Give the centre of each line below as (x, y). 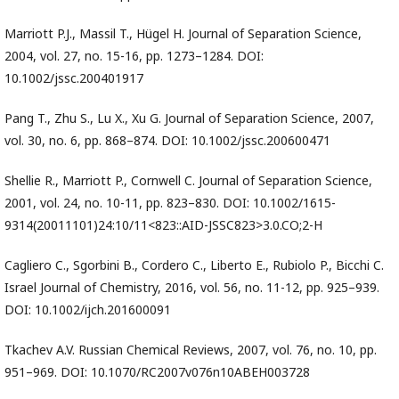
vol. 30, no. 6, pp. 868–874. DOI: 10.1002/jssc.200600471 (167, 141)
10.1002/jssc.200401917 (74, 78)
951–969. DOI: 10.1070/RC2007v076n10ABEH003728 (157, 372)
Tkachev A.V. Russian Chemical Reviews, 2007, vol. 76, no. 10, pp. (191, 350)
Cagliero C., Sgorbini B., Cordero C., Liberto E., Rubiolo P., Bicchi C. (194, 265)
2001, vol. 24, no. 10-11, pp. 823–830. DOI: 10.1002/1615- (170, 203)
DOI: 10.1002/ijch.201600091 (88, 310)
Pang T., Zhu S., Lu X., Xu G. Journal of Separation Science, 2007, (189, 118)
